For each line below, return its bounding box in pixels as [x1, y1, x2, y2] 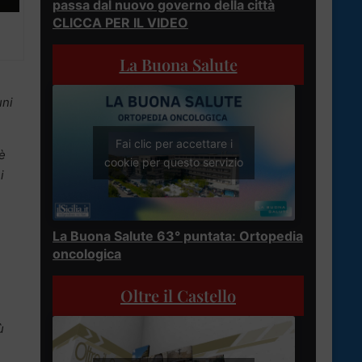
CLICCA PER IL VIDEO [53, 14, 188, 31]
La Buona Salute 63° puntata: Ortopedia [53, 228, 303, 245]
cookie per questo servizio [104, 155, 243, 170]
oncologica [53, 246, 121, 263]
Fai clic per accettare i [115, 137, 233, 151]
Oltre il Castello [120, 284, 236, 307]
